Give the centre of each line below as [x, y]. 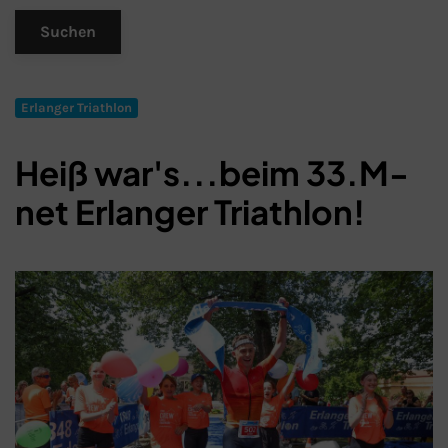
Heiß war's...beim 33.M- [212, 172]
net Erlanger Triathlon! [190, 211]
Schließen [244, 358]
